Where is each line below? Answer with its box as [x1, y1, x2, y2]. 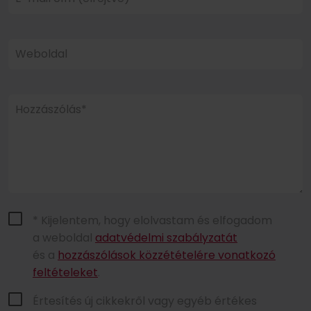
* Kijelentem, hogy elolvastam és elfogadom [33, 212, 272, 228]
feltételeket [33, 264, 98, 280]
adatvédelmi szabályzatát [95, 229, 237, 246]
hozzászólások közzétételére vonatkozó [58, 246, 276, 263]
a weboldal [33, 229, 95, 246]
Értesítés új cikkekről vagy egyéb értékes [33, 292, 257, 309]
